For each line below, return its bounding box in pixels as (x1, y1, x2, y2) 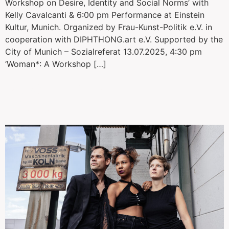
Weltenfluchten (5, 96, 124, 117)
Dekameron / (5, 77, 104, 97)
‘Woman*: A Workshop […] (5, 59, 106, 70)
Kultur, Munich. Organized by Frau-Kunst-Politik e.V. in (5, 22, 212, 33)
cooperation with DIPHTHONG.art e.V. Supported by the (5, 34, 223, 45)
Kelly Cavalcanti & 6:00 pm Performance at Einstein (5, 10, 204, 20)
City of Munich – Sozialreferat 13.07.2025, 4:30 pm (5, 47, 202, 57)
